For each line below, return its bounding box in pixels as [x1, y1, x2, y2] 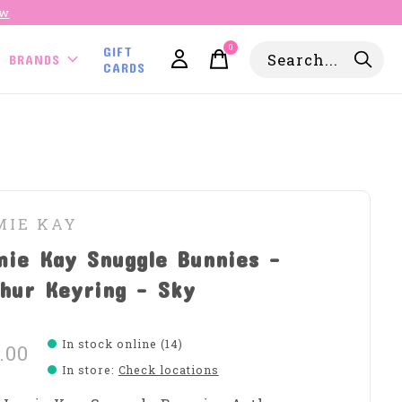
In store [61, 362, 111, 377]
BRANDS [9, 51, 61, 67]
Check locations [118, 362, 219, 377]
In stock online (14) [61, 336, 183, 351]
